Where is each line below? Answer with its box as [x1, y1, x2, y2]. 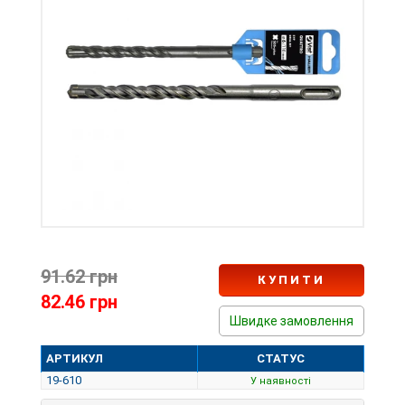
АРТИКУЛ [46, 352, 103, 365]
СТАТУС [257, 352, 305, 365]
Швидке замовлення [230, 314, 353, 328]
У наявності [250, 375, 311, 387]
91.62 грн [41, 266, 118, 287]
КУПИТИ [258, 273, 325, 287]
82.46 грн [41, 291, 118, 313]
